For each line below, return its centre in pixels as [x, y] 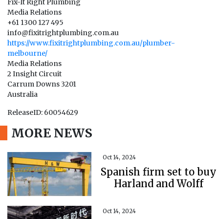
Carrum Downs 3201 [42, 84]
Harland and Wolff [159, 184]
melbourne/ [27, 53]
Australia [22, 94]
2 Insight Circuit [34, 74]
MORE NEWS [52, 133]
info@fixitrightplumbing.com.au [63, 33]
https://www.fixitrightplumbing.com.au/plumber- [91, 43]
